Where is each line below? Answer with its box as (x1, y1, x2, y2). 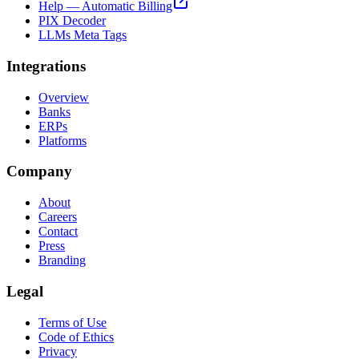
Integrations (6, 58, 86, 75)
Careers (38, 210, 77, 224)
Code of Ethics (38, 329, 114, 344)
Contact (38, 224, 78, 239)
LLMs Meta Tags (38, 28, 127, 42)
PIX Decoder (38, 14, 106, 28)
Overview (38, 90, 89, 104)
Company (6, 163, 72, 180)
